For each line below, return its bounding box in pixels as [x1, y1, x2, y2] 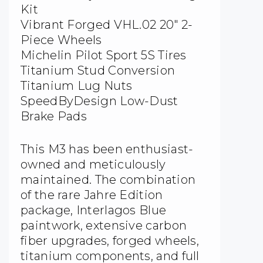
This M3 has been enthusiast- [21, 142, 194, 157]
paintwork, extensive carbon [21, 218, 187, 233]
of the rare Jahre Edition [21, 188, 163, 203]
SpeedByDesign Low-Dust [21, 94, 178, 109]
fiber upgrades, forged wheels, [21, 234, 199, 248]
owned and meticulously [21, 157, 166, 172]
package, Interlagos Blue [21, 203, 167, 218]
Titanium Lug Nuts [21, 79, 133, 93]
